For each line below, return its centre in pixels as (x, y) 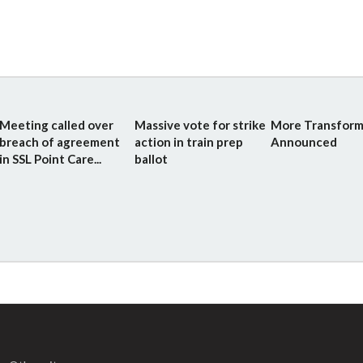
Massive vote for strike (201, 125)
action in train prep (189, 142)
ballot (152, 159)
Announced (303, 142)
